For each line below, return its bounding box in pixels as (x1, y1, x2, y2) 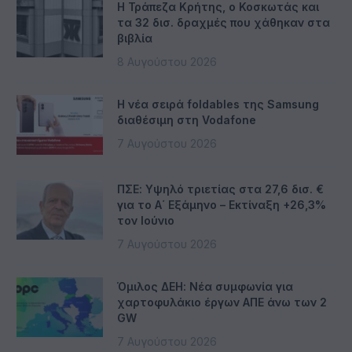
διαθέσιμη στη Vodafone (117, 113, 256, 127)
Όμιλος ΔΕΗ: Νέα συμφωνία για (117, 280, 293, 294)
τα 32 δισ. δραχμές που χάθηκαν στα (117, 16, 330, 30)
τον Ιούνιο (117, 214, 174, 228)
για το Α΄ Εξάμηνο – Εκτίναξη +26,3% (117, 198, 326, 212)
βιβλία (117, 31, 152, 46)
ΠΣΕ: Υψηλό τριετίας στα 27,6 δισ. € (117, 182, 324, 196)
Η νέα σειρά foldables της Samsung (117, 97, 319, 112)
